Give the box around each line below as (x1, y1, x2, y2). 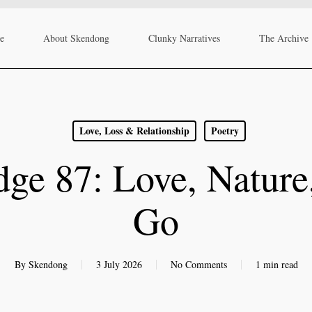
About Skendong (43, 31, 109, 45)
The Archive (259, 31, 309, 45)
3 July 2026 (95, 258, 142, 271)
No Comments (170, 258, 227, 271)
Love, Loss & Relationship (79, 123, 189, 138)
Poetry (211, 123, 239, 138)
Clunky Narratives (148, 31, 220, 45)
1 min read (255, 258, 298, 271)
